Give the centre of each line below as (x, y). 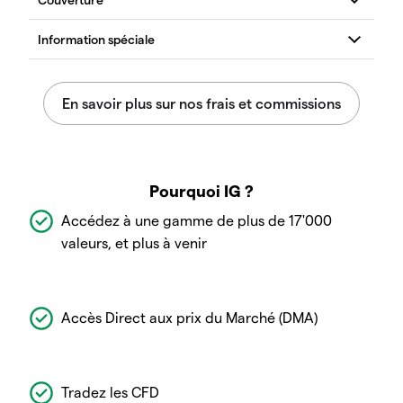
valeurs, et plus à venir (134, 242)
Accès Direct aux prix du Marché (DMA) (189, 317)
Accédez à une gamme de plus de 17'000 (197, 219)
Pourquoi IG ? (201, 190)
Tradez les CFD (110, 391)
